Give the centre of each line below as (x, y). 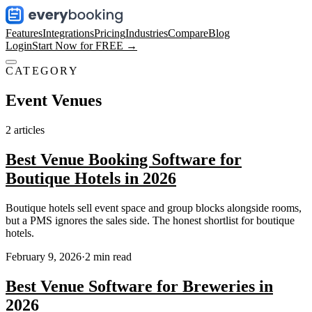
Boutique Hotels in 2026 (91, 178)
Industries (147, 33)
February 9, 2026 (44, 256)
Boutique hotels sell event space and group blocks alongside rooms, (154, 208)
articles (29, 130)
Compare (188, 33)
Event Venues (54, 100)
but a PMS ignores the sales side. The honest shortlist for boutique (150, 220)
